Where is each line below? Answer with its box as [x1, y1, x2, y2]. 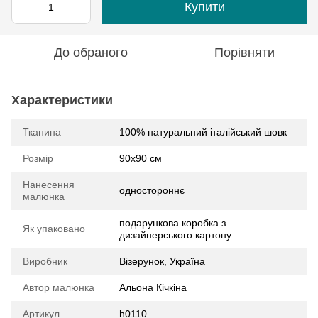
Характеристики [11, 92, 113, 107]
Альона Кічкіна [119, 281, 187, 293]
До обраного [54, 45, 128, 60]
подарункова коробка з [119, 216, 226, 229]
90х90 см [119, 152, 162, 164]
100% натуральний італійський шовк [119, 126, 287, 138]
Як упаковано [23, 222, 85, 234]
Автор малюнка [23, 281, 94, 293]
